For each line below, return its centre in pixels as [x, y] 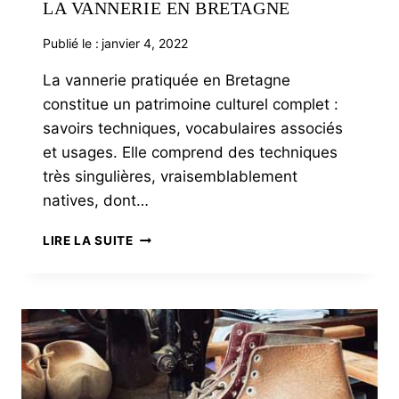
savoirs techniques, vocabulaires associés [193, 129]
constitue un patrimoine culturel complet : [191, 105]
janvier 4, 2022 [145, 44]
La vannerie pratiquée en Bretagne [167, 81]
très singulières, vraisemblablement [170, 177]
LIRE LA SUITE [88, 241]
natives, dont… [96, 201]
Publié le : [71, 44]
